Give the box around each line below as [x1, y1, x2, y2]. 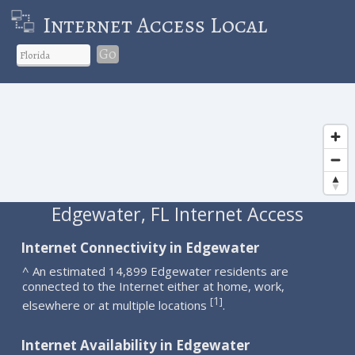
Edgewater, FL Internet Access [51, 200, 303, 227]
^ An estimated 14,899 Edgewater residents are [22, 262, 289, 279]
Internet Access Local [42, 10, 267, 40]
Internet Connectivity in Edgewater [21, 238, 260, 257]
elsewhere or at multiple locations [22, 296, 211, 313]
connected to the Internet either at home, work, [22, 277, 285, 294]
